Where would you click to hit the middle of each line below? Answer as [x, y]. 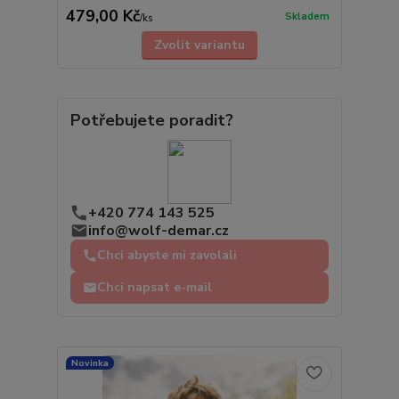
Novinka [90, 362]
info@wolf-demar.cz [158, 230]
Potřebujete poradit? [151, 120]
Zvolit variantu [199, 45]
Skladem [307, 17]
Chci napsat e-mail [154, 287]
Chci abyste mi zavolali [167, 255]
